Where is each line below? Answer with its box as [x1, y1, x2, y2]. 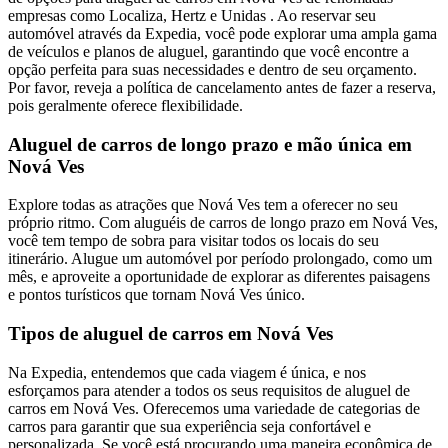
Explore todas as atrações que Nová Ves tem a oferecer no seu [8, 196, 398, 214]
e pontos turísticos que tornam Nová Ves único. [8, 286, 305, 304]
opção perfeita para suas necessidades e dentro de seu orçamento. [8, 60, 417, 78]
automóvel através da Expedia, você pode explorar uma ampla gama [8, 24, 437, 42]
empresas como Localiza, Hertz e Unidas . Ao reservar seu [8, 6, 376, 24]
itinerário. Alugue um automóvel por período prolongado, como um [8, 250, 432, 268]
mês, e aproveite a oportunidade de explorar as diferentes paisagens [8, 268, 430, 286]
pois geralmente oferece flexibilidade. [8, 96, 243, 114]
